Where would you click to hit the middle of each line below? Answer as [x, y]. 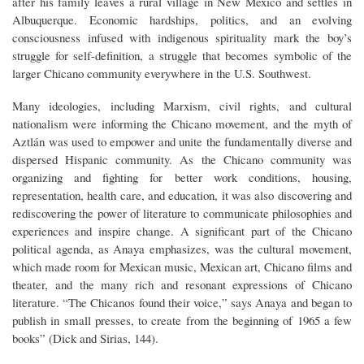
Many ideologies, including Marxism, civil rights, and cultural [182, 105]
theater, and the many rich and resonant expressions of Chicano [182, 284]
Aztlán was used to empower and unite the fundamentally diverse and [182, 141]
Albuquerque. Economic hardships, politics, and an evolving [182, 19]
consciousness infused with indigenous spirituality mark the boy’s [182, 37]
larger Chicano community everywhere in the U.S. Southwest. [162, 73]
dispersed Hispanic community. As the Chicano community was [182, 159]
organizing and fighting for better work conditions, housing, [182, 177]
